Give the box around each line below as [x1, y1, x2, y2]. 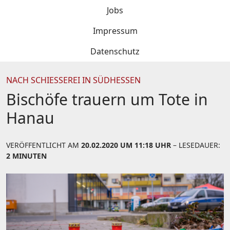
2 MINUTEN [6, 151, 47, 161]
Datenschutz [90, 46, 140, 57]
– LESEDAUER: [171, 140, 220, 150]
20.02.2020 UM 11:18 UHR [81, 140, 171, 150]
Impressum [92, 25, 138, 36]
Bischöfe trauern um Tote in [6, 89, 208, 110]
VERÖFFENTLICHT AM [6, 140, 81, 150]
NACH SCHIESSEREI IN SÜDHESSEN [6, 74, 135, 86]
